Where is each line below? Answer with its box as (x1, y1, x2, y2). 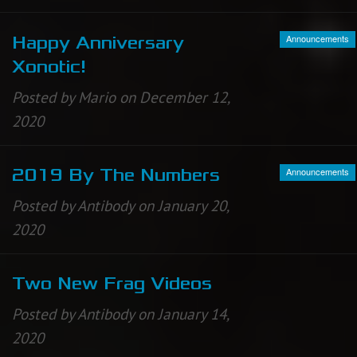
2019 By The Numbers (12, 164, 220, 186)
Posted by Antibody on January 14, (12, 304, 229, 324)
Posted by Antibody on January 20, (12, 195, 229, 215)
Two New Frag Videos (12, 273, 212, 294)
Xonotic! (12, 56, 86, 77)
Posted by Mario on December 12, (12, 87, 229, 107)
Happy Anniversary (12, 32, 184, 53)
